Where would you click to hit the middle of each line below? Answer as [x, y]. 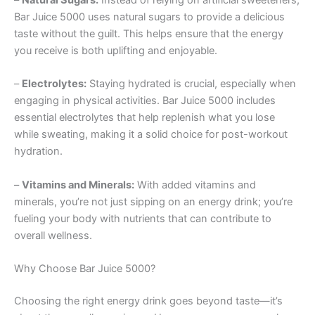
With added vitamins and [195, 185]
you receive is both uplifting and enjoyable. [116, 50]
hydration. [38, 152]
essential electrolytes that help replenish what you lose [144, 118]
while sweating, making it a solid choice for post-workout [151, 135]
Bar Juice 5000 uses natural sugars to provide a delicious [149, 17]
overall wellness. [53, 235]
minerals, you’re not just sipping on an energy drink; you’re [153, 201]
